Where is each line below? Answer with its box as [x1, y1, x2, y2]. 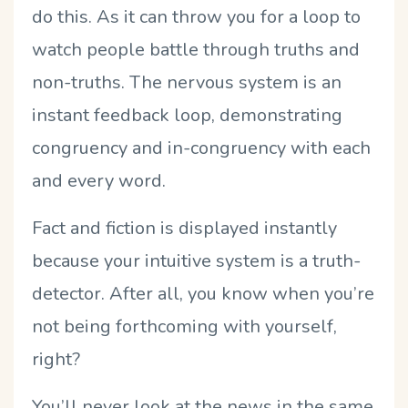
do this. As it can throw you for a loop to [32, 4, 361, 29]
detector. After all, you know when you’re [32, 280, 374, 306]
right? [32, 346, 80, 372]
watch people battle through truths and [32, 36, 360, 62]
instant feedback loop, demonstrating [32, 102, 342, 127]
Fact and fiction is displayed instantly [32, 215, 337, 240]
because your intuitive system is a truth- [32, 248, 361, 273]
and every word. [32, 168, 166, 193]
